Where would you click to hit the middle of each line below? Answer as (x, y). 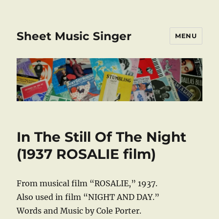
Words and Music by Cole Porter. (79, 211)
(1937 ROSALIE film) (87, 154)
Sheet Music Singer (74, 36)
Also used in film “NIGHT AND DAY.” (88, 197)
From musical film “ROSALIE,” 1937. (87, 184)
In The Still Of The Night (102, 137)
